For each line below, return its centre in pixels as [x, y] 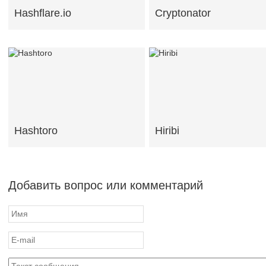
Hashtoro [36, 131]
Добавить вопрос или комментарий [106, 185]
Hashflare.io [43, 13]
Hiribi [167, 131]
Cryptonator [183, 13]
